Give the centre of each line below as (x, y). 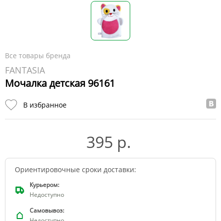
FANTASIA (25, 70)
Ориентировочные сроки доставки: (75, 170)
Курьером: (44, 185)
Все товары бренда (38, 55)
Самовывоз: (47, 211)
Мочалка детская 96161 (60, 83)
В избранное (45, 105)
